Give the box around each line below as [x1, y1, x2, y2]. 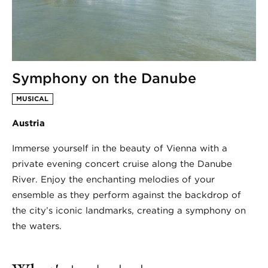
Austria [12, 118, 45, 129]
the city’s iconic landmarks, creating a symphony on [12, 205, 246, 216]
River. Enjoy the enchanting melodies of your [12, 174, 215, 185]
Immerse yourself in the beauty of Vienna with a [12, 143, 227, 154]
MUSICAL [16, 95, 49, 103]
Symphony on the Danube [12, 69, 196, 87]
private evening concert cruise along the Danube [12, 159, 232, 169]
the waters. [12, 221, 62, 232]
